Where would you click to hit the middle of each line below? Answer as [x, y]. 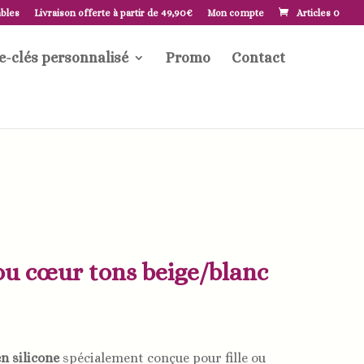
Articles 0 [318, 13]
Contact [258, 58]
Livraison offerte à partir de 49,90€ [113, 13]
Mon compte [236, 13]
